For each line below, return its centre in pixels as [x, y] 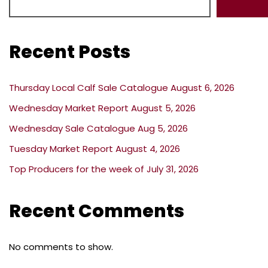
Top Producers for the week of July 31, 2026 [104, 169]
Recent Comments [97, 211]
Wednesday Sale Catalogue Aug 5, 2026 [98, 129]
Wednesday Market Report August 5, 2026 [102, 108]
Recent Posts [70, 52]
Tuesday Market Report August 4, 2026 [95, 149]
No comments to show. [61, 247]
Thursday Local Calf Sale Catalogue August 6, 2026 [122, 88]
